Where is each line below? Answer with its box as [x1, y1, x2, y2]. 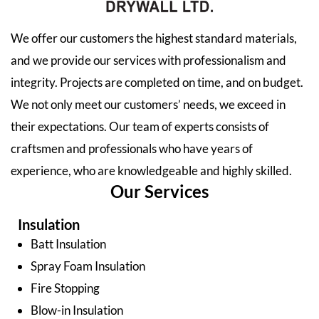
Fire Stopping [31, 280, 100, 296]
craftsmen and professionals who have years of [11, 140, 253, 156]
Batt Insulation [31, 236, 106, 251]
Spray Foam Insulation [31, 258, 145, 273]
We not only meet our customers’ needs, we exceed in [11, 96, 286, 112]
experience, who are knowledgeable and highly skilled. [11, 162, 292, 178]
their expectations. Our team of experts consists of [11, 118, 269, 134]
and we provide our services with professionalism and [11, 52, 286, 68]
